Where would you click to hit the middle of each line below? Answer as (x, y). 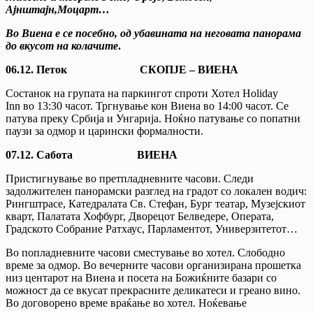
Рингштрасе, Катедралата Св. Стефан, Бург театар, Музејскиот (155, 203)
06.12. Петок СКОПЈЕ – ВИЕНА (122, 69)
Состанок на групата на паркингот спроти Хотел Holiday (142, 93)
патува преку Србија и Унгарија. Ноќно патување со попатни (153, 118)
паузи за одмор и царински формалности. (104, 131)
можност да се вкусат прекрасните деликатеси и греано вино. (153, 290)
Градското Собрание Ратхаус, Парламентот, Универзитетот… (152, 228)
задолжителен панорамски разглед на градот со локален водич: (156, 191)
